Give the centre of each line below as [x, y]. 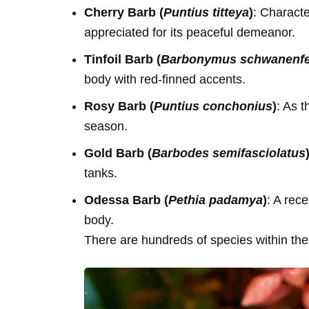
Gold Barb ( [118, 153]
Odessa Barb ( [126, 200]
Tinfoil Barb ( [122, 59]
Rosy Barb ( [119, 106]
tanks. [101, 173]
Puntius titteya [206, 12]
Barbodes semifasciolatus [229, 153]
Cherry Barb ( [124, 12]
